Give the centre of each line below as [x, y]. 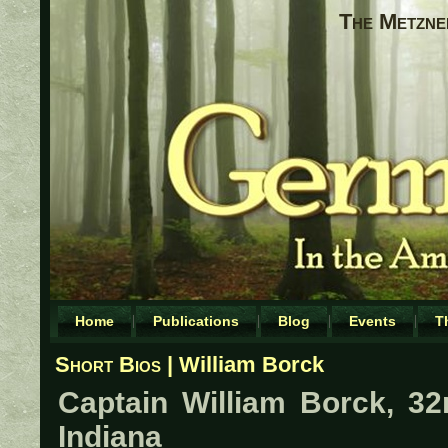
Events [372, 321]
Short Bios [108, 365]
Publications [196, 321]
